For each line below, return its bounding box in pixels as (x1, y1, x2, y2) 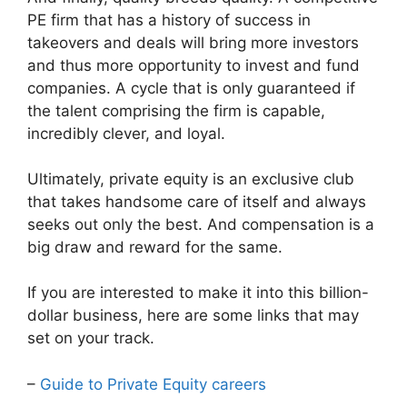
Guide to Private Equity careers (40, 374, 266, 393)
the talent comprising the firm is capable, (27, 101, 325, 120)
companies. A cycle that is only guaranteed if (27, 78, 355, 97)
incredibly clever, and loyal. (27, 124, 225, 143)
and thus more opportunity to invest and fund (27, 55, 360, 74)
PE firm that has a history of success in (27, 10, 311, 29)
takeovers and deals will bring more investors (27, 33, 359, 52)
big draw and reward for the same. (27, 238, 283, 257)
